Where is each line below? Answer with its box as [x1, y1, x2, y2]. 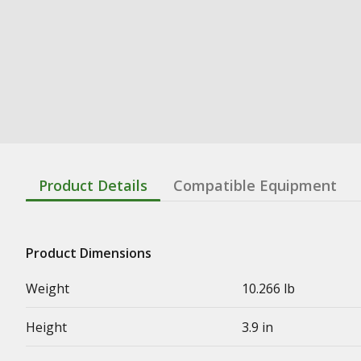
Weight [26, 279, 69, 297]
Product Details [39, 175, 147, 195]
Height [26, 317, 67, 336]
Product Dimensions [26, 243, 151, 262]
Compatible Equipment [173, 175, 337, 195]
